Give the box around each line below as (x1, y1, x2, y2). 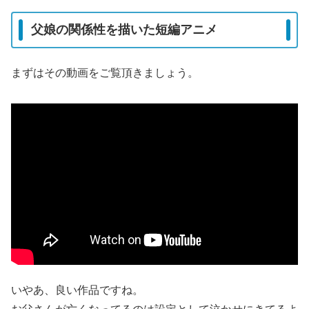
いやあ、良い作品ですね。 (11, 283, 143, 296)
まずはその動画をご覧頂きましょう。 (11, 67, 199, 79)
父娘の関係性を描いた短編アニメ (31, 23, 217, 37)
